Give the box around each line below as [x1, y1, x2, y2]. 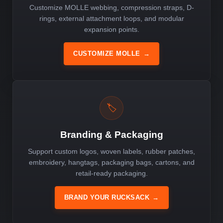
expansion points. [84, 25, 139, 33]
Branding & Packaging [60, 129, 163, 140]
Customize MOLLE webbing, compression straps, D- [29, 3, 194, 11]
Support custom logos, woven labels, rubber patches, [28, 147, 195, 155]
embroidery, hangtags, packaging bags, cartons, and [28, 158, 195, 166]
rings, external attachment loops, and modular [39, 14, 184, 22]
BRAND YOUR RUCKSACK [64, 193, 149, 201]
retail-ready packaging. [75, 169, 148, 177]
